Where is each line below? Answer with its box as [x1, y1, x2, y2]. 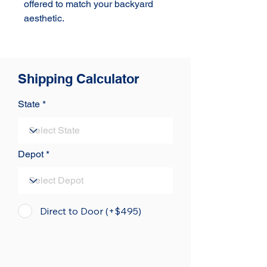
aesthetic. [24, 13, 64, 24]
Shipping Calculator [18, 71, 139, 87]
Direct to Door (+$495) [40, 205, 141, 218]
